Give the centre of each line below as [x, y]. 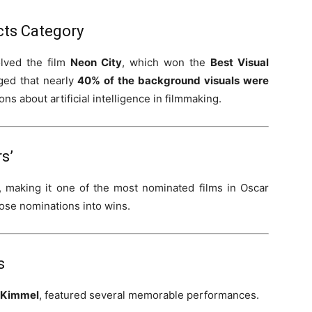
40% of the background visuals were [173, 80]
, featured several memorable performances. [149, 295]
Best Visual [240, 62]
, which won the [166, 62]
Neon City [96, 62]
